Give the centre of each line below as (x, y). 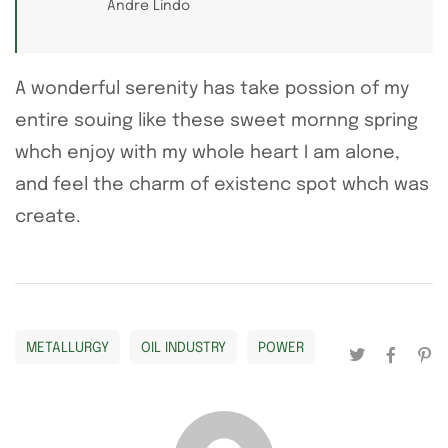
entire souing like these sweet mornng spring (216, 120)
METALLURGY (67, 348)
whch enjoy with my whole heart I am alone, (207, 152)
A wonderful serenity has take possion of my (212, 88)
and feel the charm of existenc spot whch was (222, 184)
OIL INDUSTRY (183, 348)
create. (48, 216)
